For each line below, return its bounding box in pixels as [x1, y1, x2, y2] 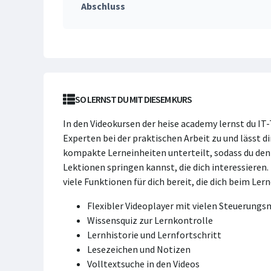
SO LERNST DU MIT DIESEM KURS [75, 93, 192, 105]
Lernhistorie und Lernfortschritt [87, 229, 221, 241]
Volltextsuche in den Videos [87, 258, 200, 270]
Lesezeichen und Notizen [87, 243, 191, 255]
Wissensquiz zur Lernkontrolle [87, 214, 213, 226]
